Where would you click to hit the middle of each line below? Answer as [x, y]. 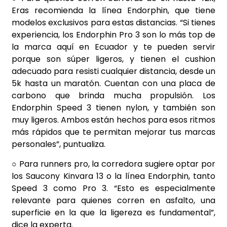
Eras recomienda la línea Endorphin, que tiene [113, 11]
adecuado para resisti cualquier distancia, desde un [113, 71]
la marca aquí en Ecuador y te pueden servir [113, 47]
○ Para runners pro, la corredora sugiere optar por [113, 164]
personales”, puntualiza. [59, 144]
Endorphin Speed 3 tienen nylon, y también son [113, 108]
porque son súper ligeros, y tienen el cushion [113, 59]
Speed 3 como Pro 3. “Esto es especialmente [113, 188]
